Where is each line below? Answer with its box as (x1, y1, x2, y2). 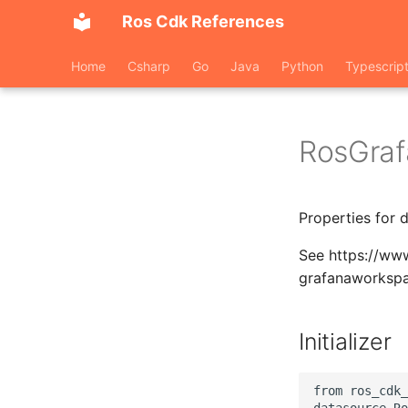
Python (281, 58, 323, 74)
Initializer (299, 328, 392, 355)
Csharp (127, 58, 170, 74)
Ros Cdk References (122, 12, 284, 31)
